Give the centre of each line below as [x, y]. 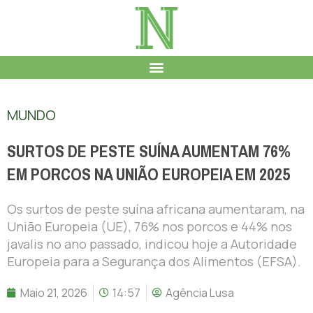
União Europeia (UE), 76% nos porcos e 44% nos [150, 226]
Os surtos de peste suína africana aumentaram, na [156, 209]
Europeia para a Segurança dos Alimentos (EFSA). [154, 261]
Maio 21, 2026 [54, 292]
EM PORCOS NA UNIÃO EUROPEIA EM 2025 [148, 174]
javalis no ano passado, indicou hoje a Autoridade [152, 243]
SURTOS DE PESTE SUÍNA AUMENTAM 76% [149, 151]
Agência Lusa [200, 292]
